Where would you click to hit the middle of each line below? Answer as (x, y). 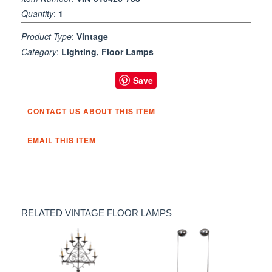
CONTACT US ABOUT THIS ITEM (91, 111)
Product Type (46, 36)
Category (39, 51)
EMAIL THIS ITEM (62, 140)
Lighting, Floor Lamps (107, 51)
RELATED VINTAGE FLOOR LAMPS (97, 213)
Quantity (37, 13)
